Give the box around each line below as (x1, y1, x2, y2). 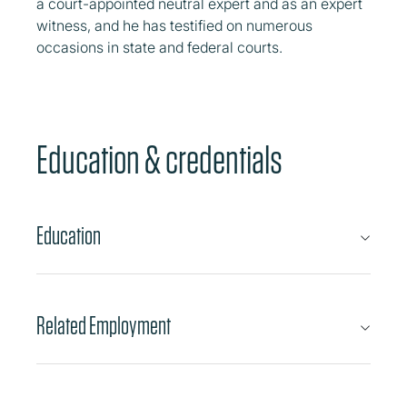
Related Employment (36, 311, 171, 342)
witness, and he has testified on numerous (36, 16, 313, 35)
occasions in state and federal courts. (36, 38, 290, 57)
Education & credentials (36, 135, 283, 184)
